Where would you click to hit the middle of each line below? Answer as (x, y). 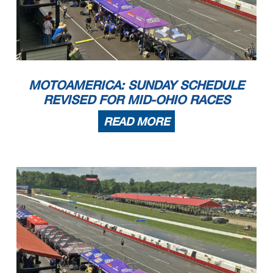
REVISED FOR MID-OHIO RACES (136, 100)
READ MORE (136, 122)
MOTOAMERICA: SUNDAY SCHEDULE (136, 85)
